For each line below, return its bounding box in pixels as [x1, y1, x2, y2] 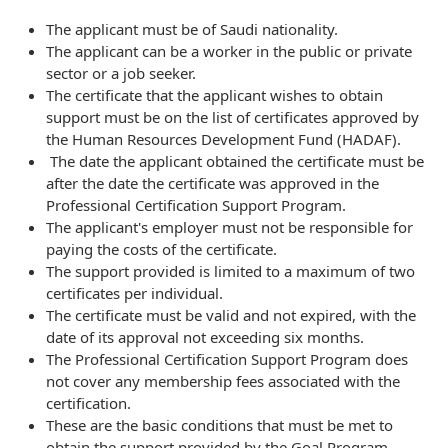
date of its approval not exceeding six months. [46, 326, 364, 347]
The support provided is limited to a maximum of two [46, 260, 415, 281]
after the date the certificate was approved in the [46, 172, 379, 193]
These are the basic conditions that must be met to [46, 414, 393, 435]
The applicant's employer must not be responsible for [46, 216, 413, 237]
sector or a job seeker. [46, 62, 196, 83]
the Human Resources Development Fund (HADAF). [46, 128, 401, 149]
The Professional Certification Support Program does [46, 348, 408, 369]
